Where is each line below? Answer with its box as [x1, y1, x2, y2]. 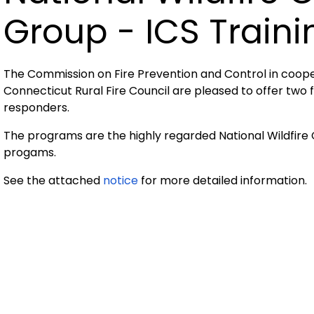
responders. [4, 99, 69, 116]
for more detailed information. [138, 172, 307, 189]
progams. [4, 144, 56, 161]
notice [103, 172, 138, 189]
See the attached [4, 172, 103, 189]
